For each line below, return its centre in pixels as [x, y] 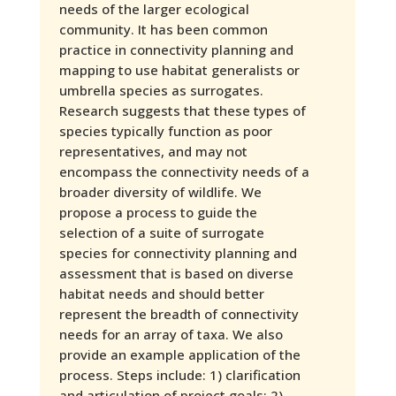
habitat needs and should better [161, 293]
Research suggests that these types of [182, 110]
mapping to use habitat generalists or [179, 69]
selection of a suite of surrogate [161, 232]
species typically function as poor [165, 130]
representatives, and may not [153, 151]
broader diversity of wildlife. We [160, 191]
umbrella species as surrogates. [161, 90]
